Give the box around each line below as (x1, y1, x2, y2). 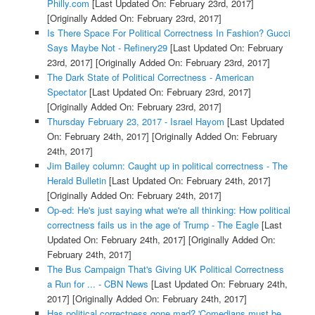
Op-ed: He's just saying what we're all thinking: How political (46, 202, 290, 217)
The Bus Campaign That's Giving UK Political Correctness (46, 262, 284, 276)
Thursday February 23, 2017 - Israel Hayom (46, 114, 224, 128)
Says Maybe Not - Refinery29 (46, 40, 167, 54)
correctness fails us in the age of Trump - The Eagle (46, 217, 259, 231)
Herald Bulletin (46, 173, 106, 187)
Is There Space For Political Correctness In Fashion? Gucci (46, 25, 290, 39)
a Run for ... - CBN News (46, 276, 148, 290)
